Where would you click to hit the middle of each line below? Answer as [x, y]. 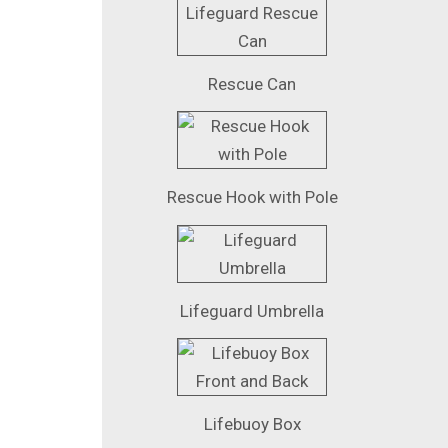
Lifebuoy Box [252, 424]
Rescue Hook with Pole [252, 197]
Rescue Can [252, 83]
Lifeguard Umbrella [252, 310]
